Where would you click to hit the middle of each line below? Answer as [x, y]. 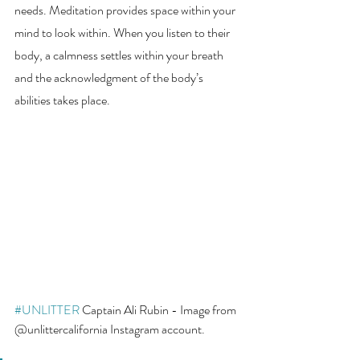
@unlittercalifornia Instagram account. [111, 329]
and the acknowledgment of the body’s [110, 78]
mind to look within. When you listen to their [123, 33]
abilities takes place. [63, 100]
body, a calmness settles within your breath [120, 55]
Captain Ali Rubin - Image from [159, 309]
